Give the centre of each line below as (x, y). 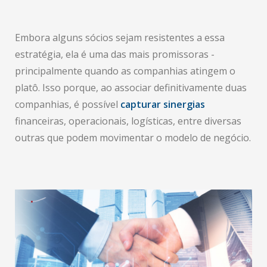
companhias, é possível (68, 104)
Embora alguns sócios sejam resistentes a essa (120, 38)
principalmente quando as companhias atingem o (125, 71)
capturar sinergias (163, 104)
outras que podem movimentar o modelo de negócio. (133, 138)
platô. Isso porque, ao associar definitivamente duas (131, 88)
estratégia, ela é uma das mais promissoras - (115, 54)
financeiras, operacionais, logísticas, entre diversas (128, 121)
